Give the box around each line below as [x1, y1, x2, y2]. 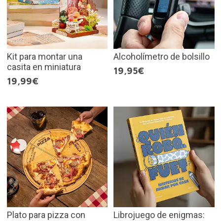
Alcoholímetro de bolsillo [113, 51, 210, 62]
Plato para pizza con [6, 210, 85, 220]
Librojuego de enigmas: [113, 210, 205, 220]
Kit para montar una [6, 51, 82, 62]
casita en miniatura [6, 61, 81, 72]
